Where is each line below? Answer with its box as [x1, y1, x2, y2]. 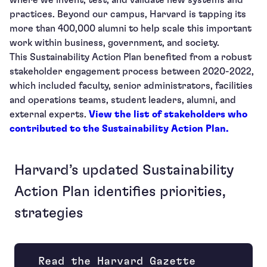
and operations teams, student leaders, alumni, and [10, 95, 236, 105]
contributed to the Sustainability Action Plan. [10, 124, 229, 134]
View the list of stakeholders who [89, 110, 247, 120]
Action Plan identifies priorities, [14, 185, 226, 200]
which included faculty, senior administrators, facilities [10, 81, 253, 91]
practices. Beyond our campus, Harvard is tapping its [10, 10, 246, 20]
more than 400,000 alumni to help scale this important [10, 24, 252, 34]
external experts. [10, 110, 86, 120]
